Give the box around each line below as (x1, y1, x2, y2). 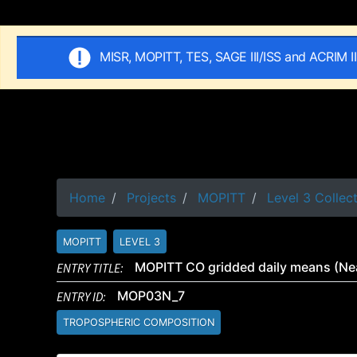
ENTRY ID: (57, 288, 108, 304)
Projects (127, 190, 176, 206)
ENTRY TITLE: (57, 259, 126, 276)
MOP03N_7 (117, 288, 186, 304)
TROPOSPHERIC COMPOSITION (62, 316, 215, 329)
